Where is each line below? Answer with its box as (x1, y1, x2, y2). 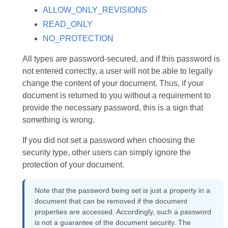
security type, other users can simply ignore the (22, 148, 191, 157)
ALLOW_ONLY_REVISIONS (42, 6, 147, 14)
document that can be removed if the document (34, 197, 187, 205)
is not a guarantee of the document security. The (34, 218, 191, 226)
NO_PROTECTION (42, 34, 113, 43)
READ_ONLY (42, 20, 93, 28)
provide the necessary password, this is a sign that (22, 103, 203, 112)
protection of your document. (22, 160, 124, 169)
